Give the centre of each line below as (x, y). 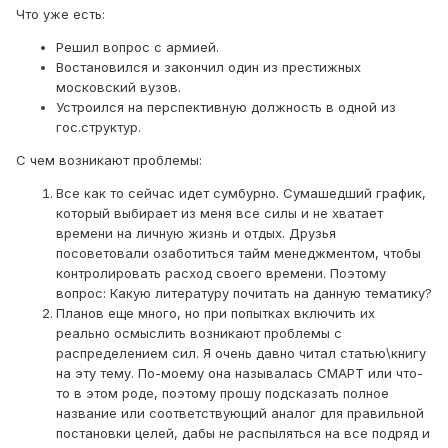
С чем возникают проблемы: (109, 160)
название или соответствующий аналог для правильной (240, 413)
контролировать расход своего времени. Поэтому (221, 273)
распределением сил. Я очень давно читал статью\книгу (241, 353)
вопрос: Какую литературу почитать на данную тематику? (244, 293)
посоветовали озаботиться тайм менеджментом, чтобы (238, 253)
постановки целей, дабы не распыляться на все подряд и (243, 433)
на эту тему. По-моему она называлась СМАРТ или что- (239, 373)
